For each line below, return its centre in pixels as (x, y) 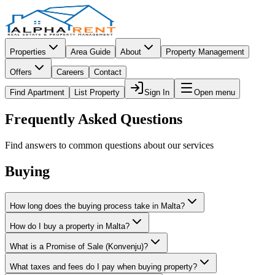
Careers (70, 72)
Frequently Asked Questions (94, 119)
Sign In (157, 92)
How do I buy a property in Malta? (70, 226)
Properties (28, 52)
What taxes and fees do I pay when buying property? (103, 266)
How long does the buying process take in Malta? (97, 206)
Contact (108, 72)
